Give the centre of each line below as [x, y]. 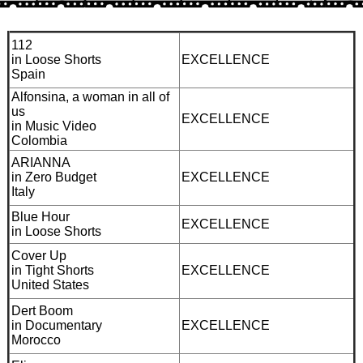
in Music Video [54, 126]
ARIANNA [41, 162]
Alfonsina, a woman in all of [90, 96]
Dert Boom [42, 310]
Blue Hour [41, 216]
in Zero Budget [54, 177]
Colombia [39, 140]
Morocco [36, 340]
